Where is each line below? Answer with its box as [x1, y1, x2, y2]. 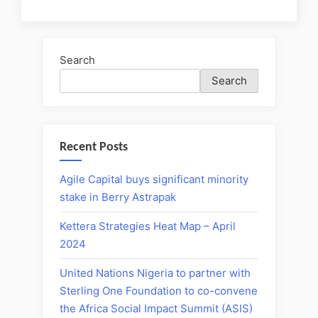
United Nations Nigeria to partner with [60, 266, 251, 280]
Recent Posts [60, 140, 128, 154]
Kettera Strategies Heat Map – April [60, 219, 236, 234]
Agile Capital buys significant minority [60, 172, 248, 187]
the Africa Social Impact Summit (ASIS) [60, 302, 253, 316]
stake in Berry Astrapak [60, 190, 176, 204]
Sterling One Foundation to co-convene [60, 284, 258, 298]
